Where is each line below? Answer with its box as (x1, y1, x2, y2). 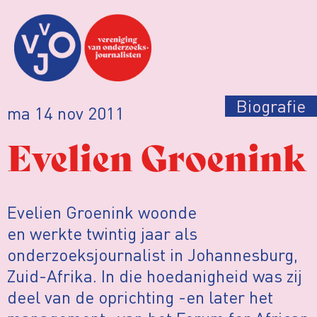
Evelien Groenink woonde (7, 200, 197, 223)
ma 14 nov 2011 (7, 101, 125, 124)
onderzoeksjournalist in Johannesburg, (7, 243, 298, 265)
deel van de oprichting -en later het (7, 285, 273, 308)
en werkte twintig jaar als (7, 221, 197, 244)
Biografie (236, 94, 306, 117)
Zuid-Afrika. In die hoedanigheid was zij (7, 264, 302, 287)
